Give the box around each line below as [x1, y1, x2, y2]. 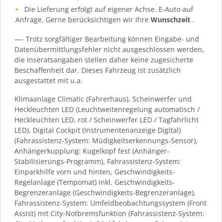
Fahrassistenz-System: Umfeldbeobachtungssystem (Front [14, 198, 207, 208]
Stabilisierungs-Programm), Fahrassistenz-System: [14, 156, 181, 166]
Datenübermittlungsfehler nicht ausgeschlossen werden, [14, 44, 204, 54]
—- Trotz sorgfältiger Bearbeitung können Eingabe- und [14, 34, 199, 44]
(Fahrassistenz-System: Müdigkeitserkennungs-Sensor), [14, 135, 198, 145]
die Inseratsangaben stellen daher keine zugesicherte [14, 55, 193, 64]
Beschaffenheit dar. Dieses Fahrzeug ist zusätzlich [14, 65, 181, 75]
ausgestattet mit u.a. [14, 75, 83, 85]
